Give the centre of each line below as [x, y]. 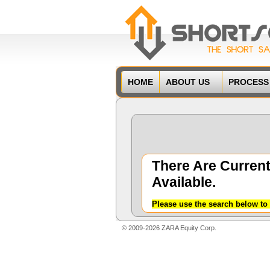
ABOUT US [188, 82]
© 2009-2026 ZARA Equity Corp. [169, 228]
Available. [184, 182]
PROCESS [249, 82]
